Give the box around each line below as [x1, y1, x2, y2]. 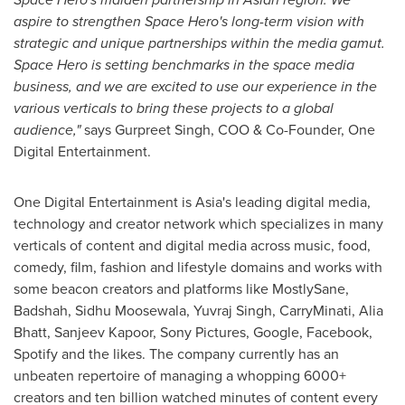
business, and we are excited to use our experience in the [14, 76, 377, 97]
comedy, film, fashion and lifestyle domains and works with [14, 257, 382, 278]
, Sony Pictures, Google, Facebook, [153, 322, 372, 343]
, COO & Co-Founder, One [211, 119, 375, 140]
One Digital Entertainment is [14, 192, 195, 212]
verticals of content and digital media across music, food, [14, 235, 371, 256]
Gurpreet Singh [115, 119, 211, 140]
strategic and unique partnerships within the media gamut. [14, 33, 385, 53]
